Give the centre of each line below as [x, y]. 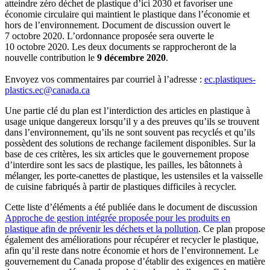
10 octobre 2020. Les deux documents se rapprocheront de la [121, 47]
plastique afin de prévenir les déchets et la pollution [102, 229]
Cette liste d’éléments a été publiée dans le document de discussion [131, 207]
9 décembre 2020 [131, 58]
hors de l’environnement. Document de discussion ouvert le [118, 25]
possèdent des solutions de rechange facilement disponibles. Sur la [130, 143]
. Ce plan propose [232, 229]
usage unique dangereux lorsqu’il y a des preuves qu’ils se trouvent [132, 122]
